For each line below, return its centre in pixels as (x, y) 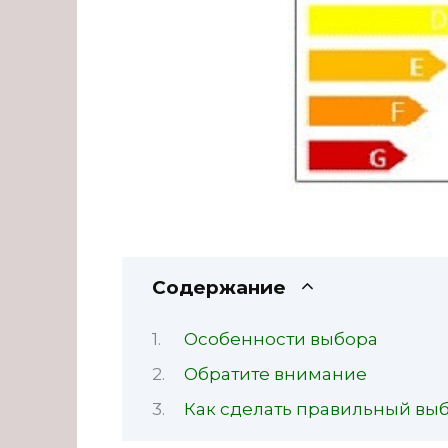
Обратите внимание (276, 373)
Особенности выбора (281, 339)
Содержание (219, 288)
